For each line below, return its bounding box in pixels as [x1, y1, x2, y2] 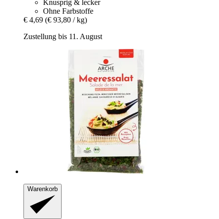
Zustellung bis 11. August [23, 32, 102, 41]
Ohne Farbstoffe [43, 6, 93, 15]
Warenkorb [27, 185, 58, 193]
